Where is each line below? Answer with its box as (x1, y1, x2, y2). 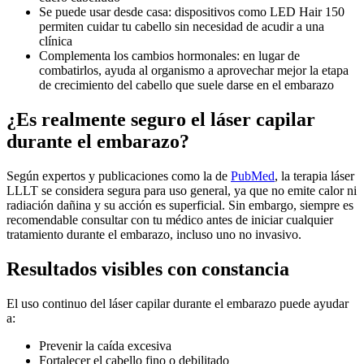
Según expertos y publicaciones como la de (6, 169, 231, 184)
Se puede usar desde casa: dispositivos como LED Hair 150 (39, 5, 344, 19)
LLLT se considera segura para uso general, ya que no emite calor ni (6, 184, 357, 198)
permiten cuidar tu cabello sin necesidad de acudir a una (39, 19, 324, 34)
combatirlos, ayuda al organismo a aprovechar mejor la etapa (39, 63, 349, 78)
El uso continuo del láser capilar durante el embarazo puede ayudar (6, 296, 349, 310)
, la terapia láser (275, 169, 354, 184)
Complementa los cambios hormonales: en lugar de (39, 49, 300, 63)
